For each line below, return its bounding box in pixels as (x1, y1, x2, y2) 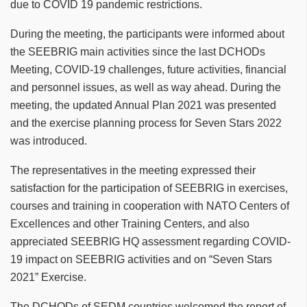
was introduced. (10, 135, 87, 147)
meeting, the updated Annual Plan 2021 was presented (10, 99, 276, 112)
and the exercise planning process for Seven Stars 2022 (10, 117, 282, 130)
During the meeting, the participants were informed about (10, 28, 284, 40)
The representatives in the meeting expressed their (10, 164, 256, 177)
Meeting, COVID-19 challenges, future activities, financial (10, 64, 286, 76)
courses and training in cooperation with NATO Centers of (10, 200, 289, 212)
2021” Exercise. (10, 271, 86, 284)
